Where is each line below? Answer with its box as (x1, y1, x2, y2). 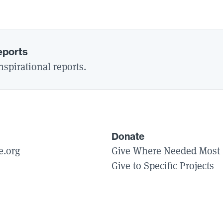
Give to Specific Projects (111, 159, 214, 172)
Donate (111, 130, 144, 142)
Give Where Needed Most (111, 144, 220, 157)
